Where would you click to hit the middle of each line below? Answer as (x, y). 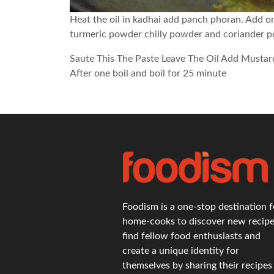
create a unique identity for (181, 250)
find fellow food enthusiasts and (192, 236)
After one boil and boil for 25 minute (148, 73)
